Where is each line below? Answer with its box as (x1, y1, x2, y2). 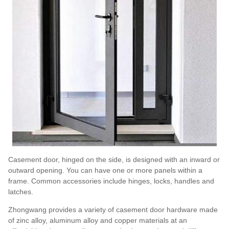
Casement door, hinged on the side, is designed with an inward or (8, 155, 220, 164)
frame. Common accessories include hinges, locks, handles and (8, 176, 214, 185)
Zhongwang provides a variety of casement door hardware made (8, 205, 218, 214)
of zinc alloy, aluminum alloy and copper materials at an (8, 216, 187, 224)
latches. (8, 187, 33, 196)
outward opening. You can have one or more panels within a (8, 166, 202, 174)
